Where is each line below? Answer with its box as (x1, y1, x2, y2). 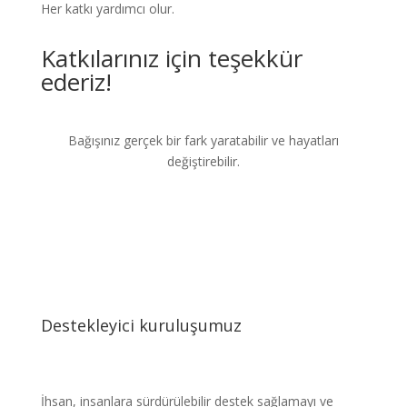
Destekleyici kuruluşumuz (40, 314, 242, 336)
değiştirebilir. (166, 153, 240, 170)
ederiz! (40, 65, 112, 98)
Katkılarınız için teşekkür (40, 42, 303, 74)
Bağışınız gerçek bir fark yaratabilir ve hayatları (67, 132, 339, 149)
